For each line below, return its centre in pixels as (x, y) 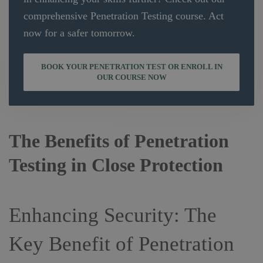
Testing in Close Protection (116, 165)
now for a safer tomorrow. (79, 33)
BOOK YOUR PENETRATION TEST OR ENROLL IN (131, 66)
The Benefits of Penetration (119, 141)
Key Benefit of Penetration (122, 244)
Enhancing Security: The (113, 215)
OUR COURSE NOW (131, 77)
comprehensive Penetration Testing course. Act (124, 16)
